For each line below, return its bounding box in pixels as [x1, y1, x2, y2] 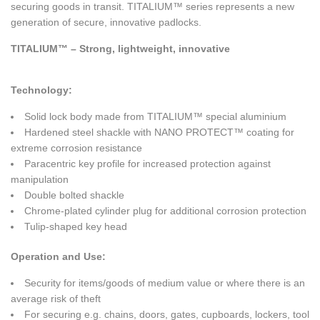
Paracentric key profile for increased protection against [24, 158, 271, 170]
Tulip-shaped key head [24, 221, 127, 233]
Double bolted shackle [24, 189, 124, 201]
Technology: [11, 84, 72, 96]
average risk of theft [11, 293, 101, 305]
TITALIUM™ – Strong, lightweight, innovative [11, 43, 230, 55]
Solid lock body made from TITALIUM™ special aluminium [24, 111, 286, 123]
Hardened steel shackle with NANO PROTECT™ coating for [24, 126, 294, 139]
